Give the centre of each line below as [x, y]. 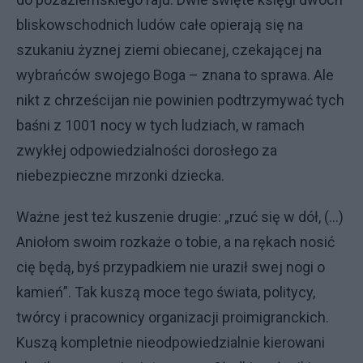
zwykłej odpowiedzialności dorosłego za [147, 150]
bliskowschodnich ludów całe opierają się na [160, 25]
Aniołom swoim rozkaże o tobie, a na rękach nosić [175, 242]
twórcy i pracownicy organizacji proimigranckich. [173, 317]
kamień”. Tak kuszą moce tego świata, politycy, [166, 292]
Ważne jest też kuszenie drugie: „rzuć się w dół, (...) [180, 217]
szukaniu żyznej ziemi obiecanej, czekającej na [169, 50]
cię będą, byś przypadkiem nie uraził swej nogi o [171, 267]
